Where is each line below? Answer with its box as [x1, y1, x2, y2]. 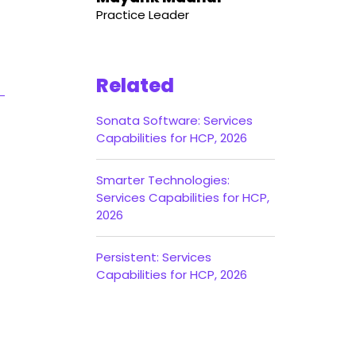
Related [96, 72, 174, 99]
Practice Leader [96, 6, 189, 23]
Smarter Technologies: [96, 172, 230, 188]
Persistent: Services [96, 249, 211, 265]
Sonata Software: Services [96, 112, 253, 129]
